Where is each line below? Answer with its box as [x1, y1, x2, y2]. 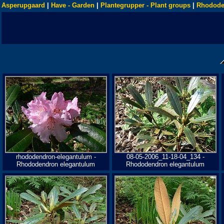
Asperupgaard [1, 1, 45, 9]
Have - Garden [51, 1, 94, 9]
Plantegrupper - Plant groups [100, 1, 190, 9]
